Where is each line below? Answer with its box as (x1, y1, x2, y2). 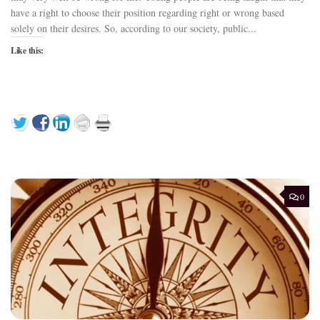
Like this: (11, 44, 44, 56)
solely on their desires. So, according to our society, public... (11, 21, 256, 35)
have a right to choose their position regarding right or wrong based (11, 5, 284, 19)
